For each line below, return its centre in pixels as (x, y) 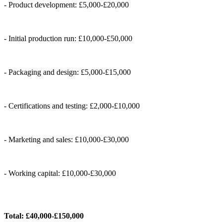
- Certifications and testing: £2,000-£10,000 (72, 106)
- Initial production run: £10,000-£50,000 (68, 38)
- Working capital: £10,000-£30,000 (60, 173)
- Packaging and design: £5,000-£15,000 (67, 72)
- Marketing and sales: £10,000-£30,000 (66, 139)
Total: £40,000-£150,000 (44, 216)
